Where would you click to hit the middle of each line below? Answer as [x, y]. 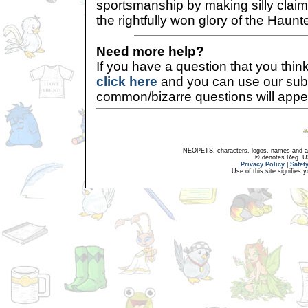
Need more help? [150, 51]
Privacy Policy [263, 164]
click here [127, 81]
